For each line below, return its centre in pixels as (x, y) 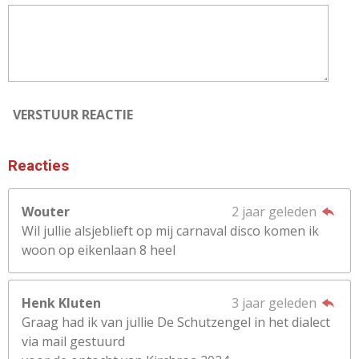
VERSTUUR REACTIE (73, 114)
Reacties (38, 166)
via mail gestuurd (73, 341)
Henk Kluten (61, 303)
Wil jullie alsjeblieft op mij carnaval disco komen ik (170, 231)
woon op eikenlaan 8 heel (99, 250)
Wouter (46, 212)
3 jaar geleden (275, 303)
